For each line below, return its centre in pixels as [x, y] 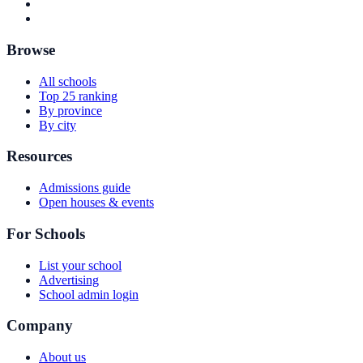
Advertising [69, 280]
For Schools [46, 233]
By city [58, 125]
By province [70, 110]
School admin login [89, 294]
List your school [80, 265]
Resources [39, 156]
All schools [68, 81]
